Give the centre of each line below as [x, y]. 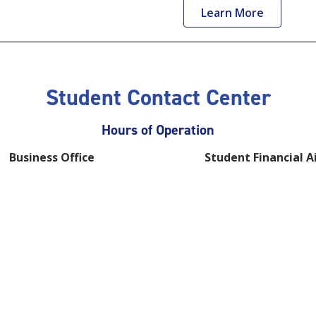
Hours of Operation [158, 130]
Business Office [51, 158]
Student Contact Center [158, 98]
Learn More [233, 13]
